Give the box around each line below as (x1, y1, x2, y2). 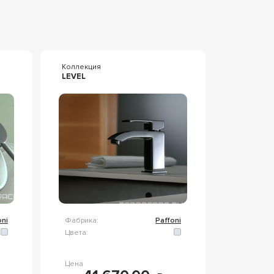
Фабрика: (64, 215, 98, 225)
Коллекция (61, 62, 101, 72)
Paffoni (155, 215, 182, 225)
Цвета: (64, 228, 88, 237)
